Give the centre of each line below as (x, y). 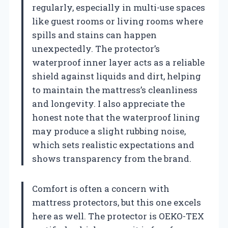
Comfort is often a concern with (101, 189)
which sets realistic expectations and (113, 145)
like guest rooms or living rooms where (118, 21)
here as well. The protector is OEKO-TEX (118, 216)
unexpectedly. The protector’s (96, 49)
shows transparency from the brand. (112, 159)
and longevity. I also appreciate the (108, 104)
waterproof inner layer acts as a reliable (118, 63)
